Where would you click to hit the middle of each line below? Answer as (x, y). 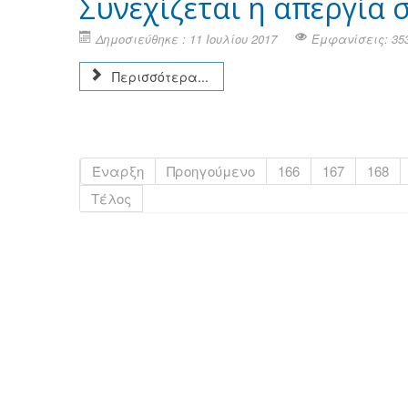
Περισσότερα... (158, 76)
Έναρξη (118, 171)
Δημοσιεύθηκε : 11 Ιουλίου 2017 (186, 39)
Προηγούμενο (211, 171)
